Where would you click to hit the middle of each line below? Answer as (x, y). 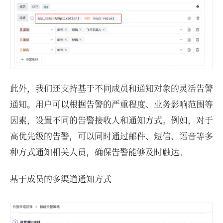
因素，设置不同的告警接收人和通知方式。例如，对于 (111, 120)
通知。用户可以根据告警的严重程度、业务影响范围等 (111, 104)
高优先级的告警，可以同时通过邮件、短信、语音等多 (111, 136)
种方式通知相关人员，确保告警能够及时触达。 (99, 152)
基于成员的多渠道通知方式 (61, 179)
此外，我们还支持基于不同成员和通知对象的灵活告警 (111, 88)
